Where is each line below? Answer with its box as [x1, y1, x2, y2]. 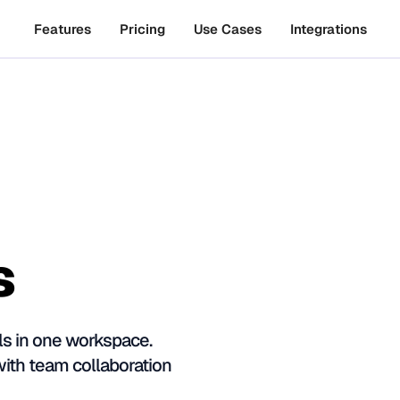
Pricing [119, 20, 165, 37]
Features [33, 20, 91, 37]
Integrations [289, 20, 367, 37]
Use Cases [193, 20, 262, 37]
